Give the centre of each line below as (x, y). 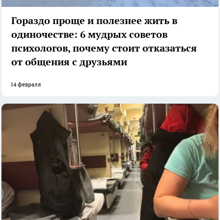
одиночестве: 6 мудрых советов (89, 35)
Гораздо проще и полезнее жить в (94, 21)
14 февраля (26, 84)
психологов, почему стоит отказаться (104, 48)
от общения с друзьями (69, 62)
